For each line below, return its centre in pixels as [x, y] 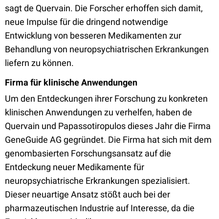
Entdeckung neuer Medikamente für [75, 167]
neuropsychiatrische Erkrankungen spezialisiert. [98, 181]
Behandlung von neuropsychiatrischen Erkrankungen [107, 49]
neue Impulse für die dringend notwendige [87, 22]
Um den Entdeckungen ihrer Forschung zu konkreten [106, 99]
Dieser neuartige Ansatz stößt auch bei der [88, 194]
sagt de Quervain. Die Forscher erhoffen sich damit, [104, 8]
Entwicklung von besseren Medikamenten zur [93, 35]
